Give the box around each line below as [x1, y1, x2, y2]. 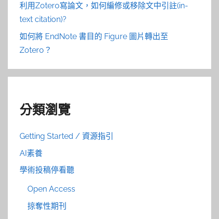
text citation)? [20, 15, 66, 24]
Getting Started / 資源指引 [20, 131, 113, 141]
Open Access [27, 184, 75, 194]
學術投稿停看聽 [20, 165, 74, 175]
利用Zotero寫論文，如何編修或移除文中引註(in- [20, 1, 188, 11]
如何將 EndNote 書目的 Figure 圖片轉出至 [20, 31, 168, 41]
